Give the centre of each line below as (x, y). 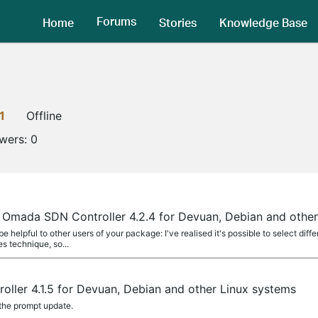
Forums (116, 21)
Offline (44, 116)
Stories (178, 22)
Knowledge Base (263, 22)
